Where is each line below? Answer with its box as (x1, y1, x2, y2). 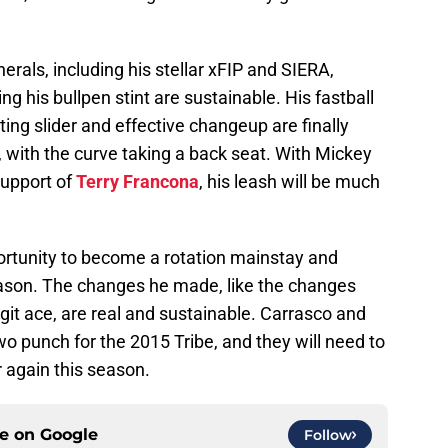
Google (40, 425, 98, 445)
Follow (304, 426, 352, 445)
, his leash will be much (199, 171, 380, 193)
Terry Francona (76, 171, 199, 193)
